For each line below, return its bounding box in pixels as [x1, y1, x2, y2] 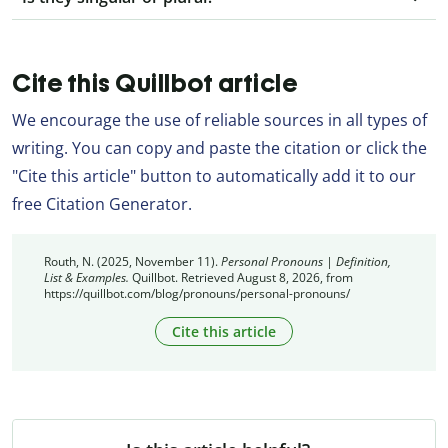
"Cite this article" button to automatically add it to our [12, 164, 416, 187]
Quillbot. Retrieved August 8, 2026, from [129, 268, 353, 286]
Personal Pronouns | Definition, [221, 252, 391, 270]
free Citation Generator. [12, 192, 192, 215]
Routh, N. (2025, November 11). [44, 252, 221, 270]
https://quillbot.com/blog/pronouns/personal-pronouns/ [44, 284, 350, 302]
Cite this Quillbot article [12, 67, 298, 98]
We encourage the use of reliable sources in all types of [12, 108, 427, 131]
